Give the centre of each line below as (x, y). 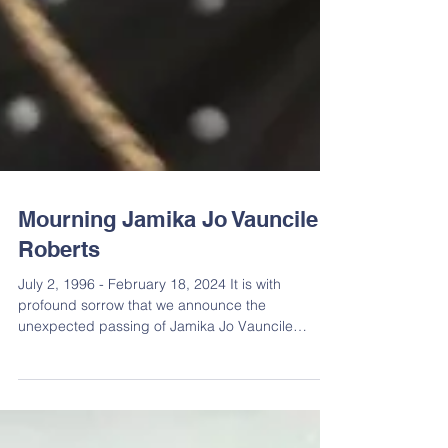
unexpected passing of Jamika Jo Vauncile (155, 366)
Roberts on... (59, 387)
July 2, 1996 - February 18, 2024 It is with (149, 324)
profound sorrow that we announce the (142, 345)
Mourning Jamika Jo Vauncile (168, 259)
